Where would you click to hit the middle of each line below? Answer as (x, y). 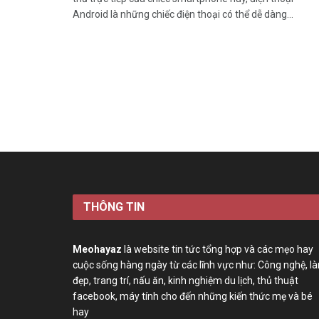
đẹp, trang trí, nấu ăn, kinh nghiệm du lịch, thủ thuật (185, 281)
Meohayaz (97, 250)
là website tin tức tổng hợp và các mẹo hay (218, 250)
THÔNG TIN (114, 207)
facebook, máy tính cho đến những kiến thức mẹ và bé (193, 297)
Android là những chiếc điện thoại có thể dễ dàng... (183, 15)
